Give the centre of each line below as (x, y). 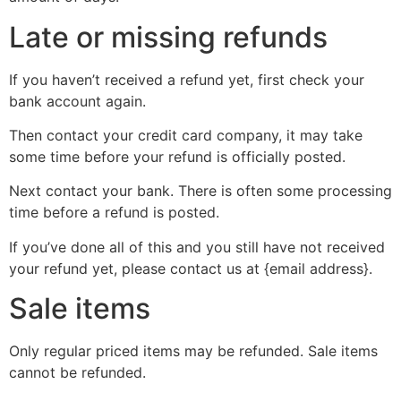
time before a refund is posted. (114, 213)
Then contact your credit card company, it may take (186, 136)
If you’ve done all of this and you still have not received (197, 247)
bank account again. (77, 101)
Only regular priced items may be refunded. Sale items (193, 351)
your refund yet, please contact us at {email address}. (191, 268)
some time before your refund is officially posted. (177, 157)
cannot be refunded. (77, 373)
